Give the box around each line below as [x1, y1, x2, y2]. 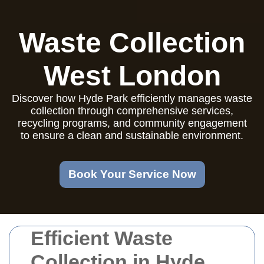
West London [43, 60, 221, 91]
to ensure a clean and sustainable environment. [21, 130, 243, 141]
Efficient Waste [31, 227, 173, 249]
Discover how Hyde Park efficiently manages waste [12, 93, 252, 104]
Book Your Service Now [68, 168, 196, 180]
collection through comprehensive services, [31, 105, 233, 117]
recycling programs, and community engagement [17, 117, 247, 129]
